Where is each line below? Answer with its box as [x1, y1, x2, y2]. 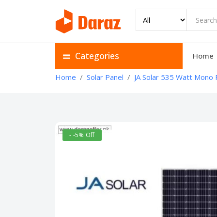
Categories [73, 49, 119, 62]
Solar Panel [87, 72, 124, 82]
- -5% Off [69, 130, 95, 139]
